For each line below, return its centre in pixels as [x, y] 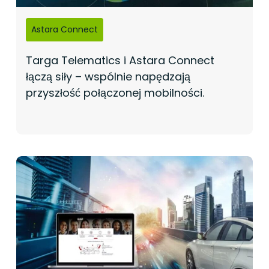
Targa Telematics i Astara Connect [120, 60]
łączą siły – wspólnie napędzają [108, 76]
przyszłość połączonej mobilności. [115, 92]
